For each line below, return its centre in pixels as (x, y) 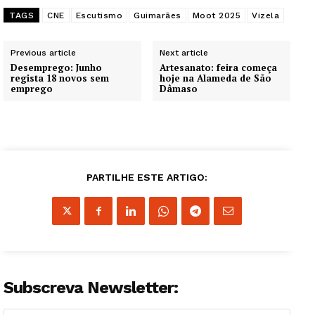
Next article (184, 53)
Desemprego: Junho (56, 68)
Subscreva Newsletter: (91, 288)
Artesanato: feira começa (219, 68)
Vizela (265, 16)
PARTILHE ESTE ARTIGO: (147, 178)
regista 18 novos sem (60, 78)
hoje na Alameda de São (216, 78)
